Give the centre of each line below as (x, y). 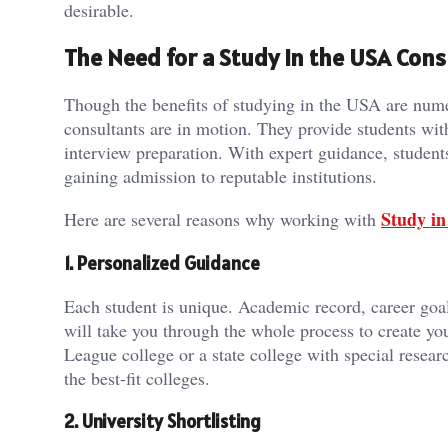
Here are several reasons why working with (222, 219)
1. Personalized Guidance (162, 263)
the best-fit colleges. (137, 377)
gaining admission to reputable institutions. (220, 176)
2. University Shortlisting (162, 420)
